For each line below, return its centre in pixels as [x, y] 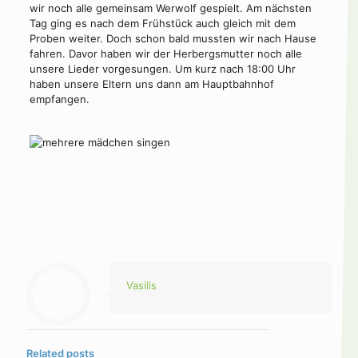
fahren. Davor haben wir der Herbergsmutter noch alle [165, 54]
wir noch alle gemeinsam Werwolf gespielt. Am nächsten [170, 8]
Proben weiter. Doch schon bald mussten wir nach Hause [173, 38]
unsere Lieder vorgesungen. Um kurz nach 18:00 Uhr [162, 69]
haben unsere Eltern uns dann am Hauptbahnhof [151, 84]
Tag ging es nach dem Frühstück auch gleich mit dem [162, 23]
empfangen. [59, 99]
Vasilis [141, 285]
